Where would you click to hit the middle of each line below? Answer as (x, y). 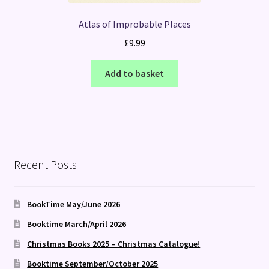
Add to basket (134, 73)
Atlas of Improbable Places (134, 24)
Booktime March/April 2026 (77, 224)
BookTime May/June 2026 (74, 204)
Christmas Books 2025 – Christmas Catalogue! (114, 243)
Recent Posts (45, 164)
